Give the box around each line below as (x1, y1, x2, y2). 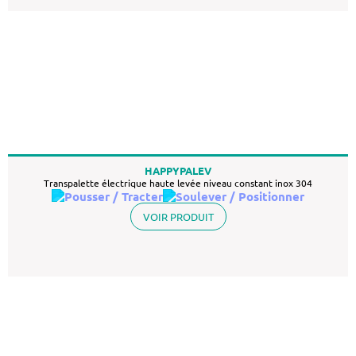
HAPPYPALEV (145, 164, 211, 177)
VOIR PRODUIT (142, 210, 214, 223)
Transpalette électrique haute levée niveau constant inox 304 (44, 176, 312, 189)
